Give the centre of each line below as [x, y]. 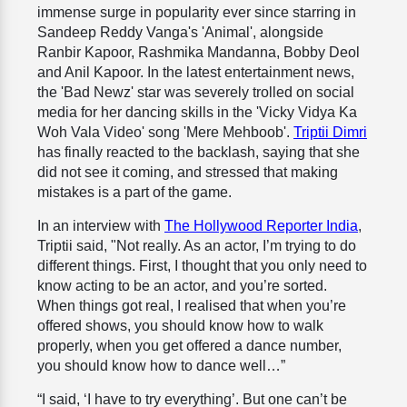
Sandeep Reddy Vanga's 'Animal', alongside [180, 33]
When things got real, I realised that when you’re [192, 306]
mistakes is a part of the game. [134, 193]
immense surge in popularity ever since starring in [197, 13]
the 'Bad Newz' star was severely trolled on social [196, 93]
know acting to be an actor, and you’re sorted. [182, 286]
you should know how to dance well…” [161, 366]
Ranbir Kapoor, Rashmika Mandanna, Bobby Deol [199, 53]
